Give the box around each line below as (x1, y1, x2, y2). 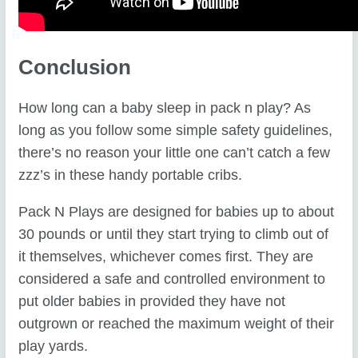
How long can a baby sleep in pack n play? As (18, 100, 312, 117)
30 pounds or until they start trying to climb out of (18, 225, 329, 242)
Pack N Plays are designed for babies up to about (18, 203, 335, 220)
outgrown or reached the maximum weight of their (18, 315, 335, 332)
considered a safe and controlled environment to (18, 270, 326, 287)
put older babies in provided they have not (18, 292, 286, 309)
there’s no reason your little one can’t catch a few (18, 145, 331, 161)
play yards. (18, 337, 89, 354)
